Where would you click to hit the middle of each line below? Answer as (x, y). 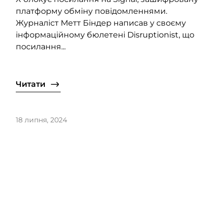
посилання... (41, 47)
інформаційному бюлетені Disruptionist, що (105, 35)
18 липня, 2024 (41, 120)
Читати (31, 84)
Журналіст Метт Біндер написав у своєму (101, 23)
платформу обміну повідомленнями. (92, 11)
